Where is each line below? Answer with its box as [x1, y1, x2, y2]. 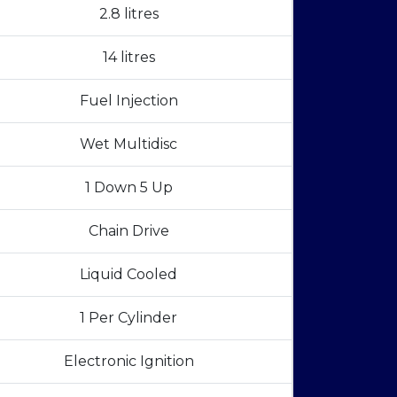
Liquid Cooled [80, 265, 177, 283]
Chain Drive [88, 222, 169, 239]
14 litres [102, 48, 155, 66]
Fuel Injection [79, 91, 178, 109]
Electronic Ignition [63, 352, 194, 370]
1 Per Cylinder [80, 308, 177, 326]
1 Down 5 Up [84, 178, 173, 196]
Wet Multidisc [80, 135, 177, 152]
